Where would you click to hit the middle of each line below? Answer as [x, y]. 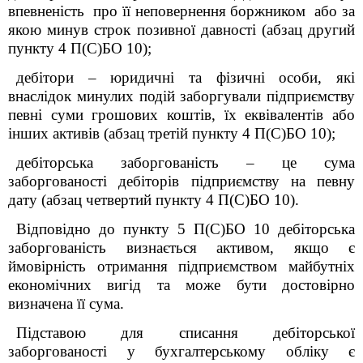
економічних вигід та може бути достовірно [181, 285]
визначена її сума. [66, 303]
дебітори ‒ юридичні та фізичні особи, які [186, 77]
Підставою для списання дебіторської [186, 333]
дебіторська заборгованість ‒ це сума [186, 162]
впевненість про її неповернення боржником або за [181, 11]
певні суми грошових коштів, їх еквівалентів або [181, 115]
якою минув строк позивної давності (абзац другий [181, 30]
